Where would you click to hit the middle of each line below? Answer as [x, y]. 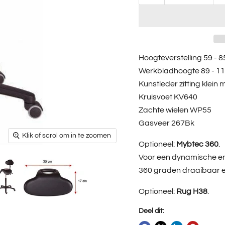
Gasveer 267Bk [166, 123]
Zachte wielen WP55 [175, 110]
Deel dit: [151, 211]
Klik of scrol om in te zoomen [67, 136]
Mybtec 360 [197, 144]
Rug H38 [192, 192]
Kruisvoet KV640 [168, 97]
